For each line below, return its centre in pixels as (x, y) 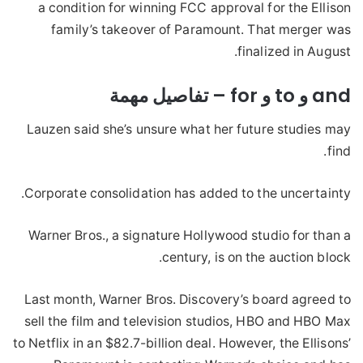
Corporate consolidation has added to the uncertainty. (187, 193)
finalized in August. (294, 52)
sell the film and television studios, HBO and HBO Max (187, 321)
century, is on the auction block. (256, 257)
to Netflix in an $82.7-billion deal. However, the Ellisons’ (182, 343)
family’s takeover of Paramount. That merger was (201, 30)
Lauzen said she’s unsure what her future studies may (188, 129)
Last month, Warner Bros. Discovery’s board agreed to (187, 299)
